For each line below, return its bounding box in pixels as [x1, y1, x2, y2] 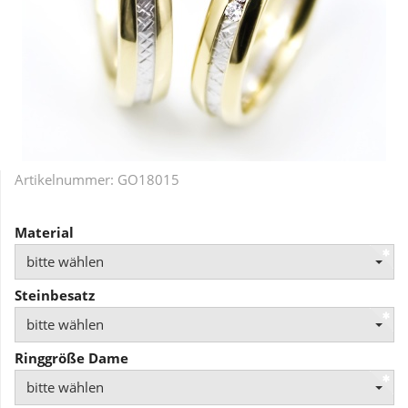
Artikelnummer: [15, 169, 117, 189]
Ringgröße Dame [15, 349, 128, 367]
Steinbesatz [15, 286, 95, 304]
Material [15, 223, 74, 241]
